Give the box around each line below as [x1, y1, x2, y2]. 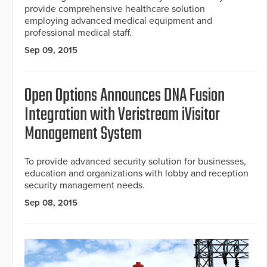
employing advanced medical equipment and [24, 15, 212, 27]
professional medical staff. [24, 27, 132, 39]
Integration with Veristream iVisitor [24, 101, 220, 129]
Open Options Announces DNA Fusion [24, 82, 225, 110]
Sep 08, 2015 [24, 197, 77, 209]
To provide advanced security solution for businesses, [24, 156, 246, 168]
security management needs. [24, 179, 145, 192]
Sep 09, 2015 [24, 45, 77, 56]
